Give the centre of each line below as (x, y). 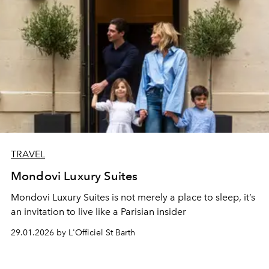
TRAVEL (28, 154)
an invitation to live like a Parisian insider (98, 211)
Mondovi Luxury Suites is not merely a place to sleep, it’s (133, 197)
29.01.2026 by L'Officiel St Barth (73, 232)
